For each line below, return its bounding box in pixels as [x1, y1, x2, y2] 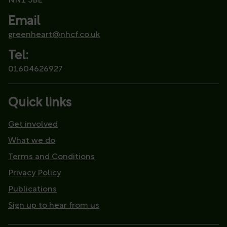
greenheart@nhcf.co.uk [8, 31, 100, 40]
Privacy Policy [8, 169, 61, 178]
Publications [8, 185, 57, 194]
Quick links [8, 97, 71, 110]
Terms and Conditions [8, 153, 95, 162]
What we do [8, 137, 55, 145]
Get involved [8, 121, 58, 129]
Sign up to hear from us [8, 202, 99, 210]
